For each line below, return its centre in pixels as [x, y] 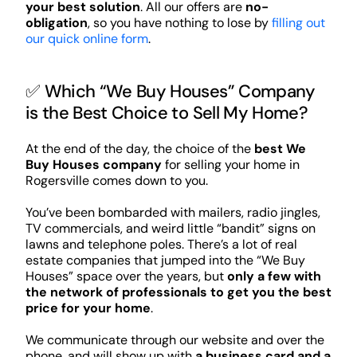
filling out [298, 23]
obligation [56, 23]
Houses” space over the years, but [126, 276]
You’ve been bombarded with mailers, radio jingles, [173, 212]
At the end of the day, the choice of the [139, 148]
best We [280, 148]
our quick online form [86, 39]
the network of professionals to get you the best [178, 292]
